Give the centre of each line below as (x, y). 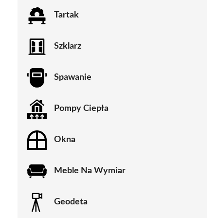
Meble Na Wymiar (90, 171)
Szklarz (68, 46)
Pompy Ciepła (81, 109)
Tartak (66, 15)
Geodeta (71, 202)
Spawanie (73, 78)
